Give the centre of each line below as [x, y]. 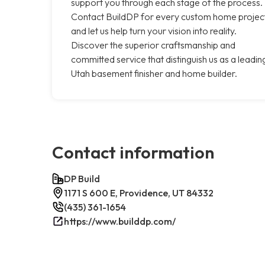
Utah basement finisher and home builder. [154, 73]
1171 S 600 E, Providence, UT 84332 [139, 193]
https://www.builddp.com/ [120, 221]
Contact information [133, 152]
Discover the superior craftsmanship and [153, 45]
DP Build [82, 178]
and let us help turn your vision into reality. [154, 30]
